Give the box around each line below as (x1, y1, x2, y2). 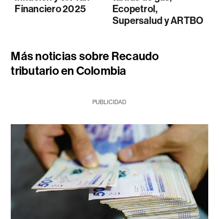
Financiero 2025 (15, 2, 87, 15)
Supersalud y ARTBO (112, 14, 204, 26)
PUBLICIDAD (92, 98, 127, 106)
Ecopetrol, (112, 2, 158, 15)
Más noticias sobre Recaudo (11, 49, 159, 63)
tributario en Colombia (11, 64, 127, 78)
